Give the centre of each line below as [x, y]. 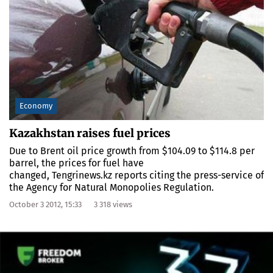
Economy [36, 106]
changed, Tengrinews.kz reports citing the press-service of [136, 175]
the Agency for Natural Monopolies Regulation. [113, 188]
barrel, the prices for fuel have [76, 163]
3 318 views [113, 205]
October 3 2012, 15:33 [45, 205]
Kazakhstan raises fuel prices [90, 133]
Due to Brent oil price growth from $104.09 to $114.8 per [132, 151]
